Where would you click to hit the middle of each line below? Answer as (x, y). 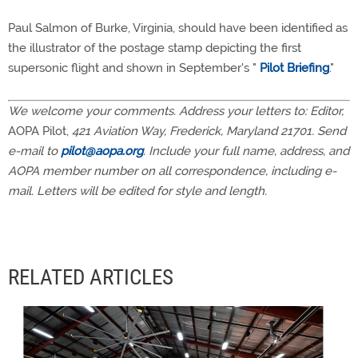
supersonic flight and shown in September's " (134, 68)
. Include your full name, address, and (246, 151)
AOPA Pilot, (40, 131)
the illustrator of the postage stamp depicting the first (155, 48)
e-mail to (34, 151)
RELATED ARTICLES (91, 277)
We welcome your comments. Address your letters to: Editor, (176, 111)
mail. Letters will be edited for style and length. (137, 191)
